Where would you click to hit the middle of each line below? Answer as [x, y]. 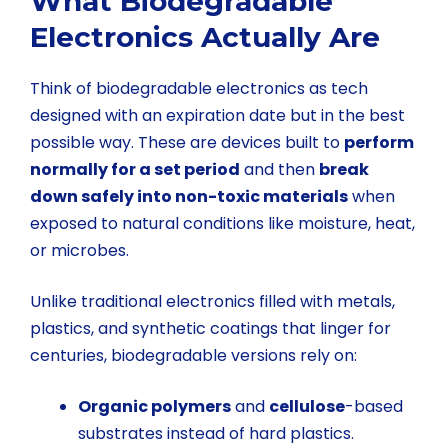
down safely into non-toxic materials [189, 196]
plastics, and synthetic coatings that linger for [210, 328]
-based [374, 406]
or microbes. [79, 250]
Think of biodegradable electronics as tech [199, 88]
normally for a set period [135, 169]
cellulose [307, 406]
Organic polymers [154, 406]
